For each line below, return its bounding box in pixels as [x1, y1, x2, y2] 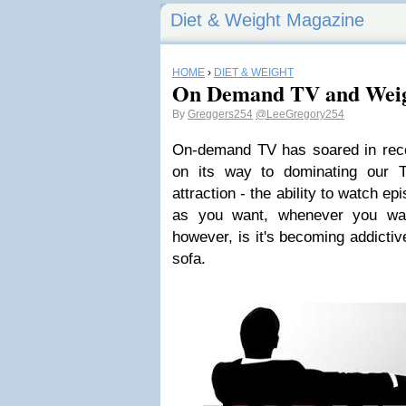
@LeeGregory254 [256, 108, 344, 121]
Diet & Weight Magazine [170, 10, 364, 30]
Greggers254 [188, 108, 253, 121]
